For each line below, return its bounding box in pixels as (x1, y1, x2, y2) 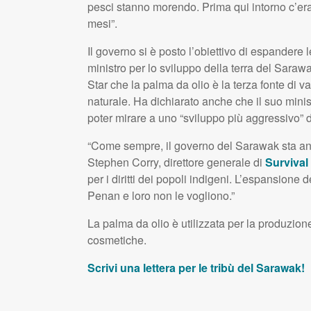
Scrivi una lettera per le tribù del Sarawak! (87, 260, 305, 276)
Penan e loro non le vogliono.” (87, 187, 235, 204)
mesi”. (87, 15, 117, 32)
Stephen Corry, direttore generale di (87, 154, 265, 171)
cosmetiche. (87, 232, 146, 249)
